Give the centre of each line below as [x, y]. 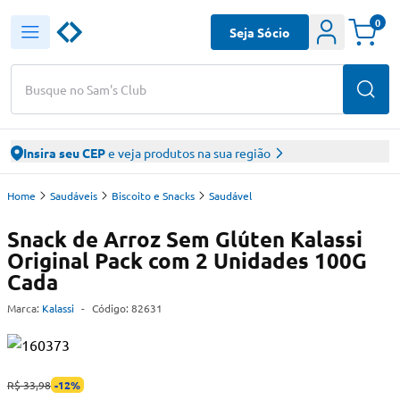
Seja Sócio [260, 32]
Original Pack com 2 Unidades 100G [187, 260]
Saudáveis [74, 196]
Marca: [23, 308]
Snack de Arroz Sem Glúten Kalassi [185, 239]
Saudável [230, 196]
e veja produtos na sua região [188, 153]
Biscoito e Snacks [153, 196]
